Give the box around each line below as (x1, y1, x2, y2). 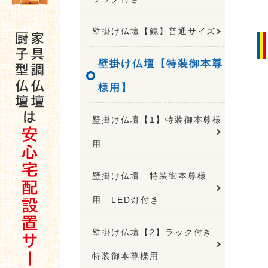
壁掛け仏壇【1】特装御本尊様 (92, 114, 223, 124)
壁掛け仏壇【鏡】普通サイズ (92, 26, 217, 36)
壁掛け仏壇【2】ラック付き (92, 227, 223, 237)
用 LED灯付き (92, 194, 160, 205)
